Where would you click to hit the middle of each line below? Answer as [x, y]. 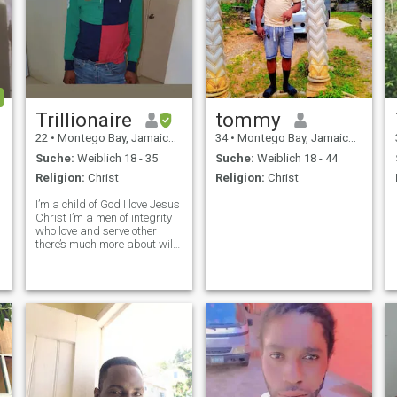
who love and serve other [96, 231]
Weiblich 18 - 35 [116, 158]
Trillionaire [83, 120]
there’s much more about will [105, 245]
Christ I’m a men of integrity [103, 218]
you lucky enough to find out [103, 258]
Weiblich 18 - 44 [296, 158]
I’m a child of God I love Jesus [107, 205]
